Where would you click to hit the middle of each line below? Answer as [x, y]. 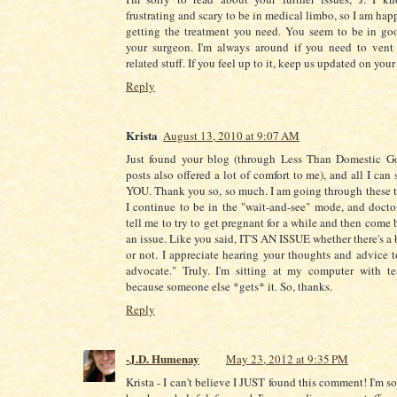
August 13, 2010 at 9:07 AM [231, 135]
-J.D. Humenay [163, 358]
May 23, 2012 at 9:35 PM [287, 358]
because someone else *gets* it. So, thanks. [229, 286]
